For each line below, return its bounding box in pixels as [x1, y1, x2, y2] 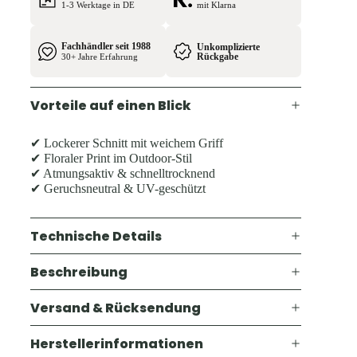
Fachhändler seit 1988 [61, 41, 151, 52]
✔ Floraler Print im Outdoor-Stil [30, 151, 192, 165]
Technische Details [30, 226, 162, 245]
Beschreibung [30, 262, 127, 281]
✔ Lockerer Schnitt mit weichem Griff [30, 136, 223, 150]
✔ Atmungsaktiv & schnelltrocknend [30, 167, 215, 180]
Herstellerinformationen [30, 334, 203, 353]
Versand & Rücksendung [30, 298, 201, 317]
